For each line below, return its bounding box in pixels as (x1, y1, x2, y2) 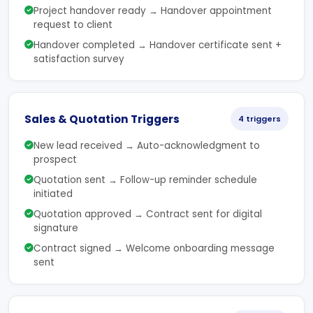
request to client (34, 18, 112, 31)
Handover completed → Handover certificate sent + (34, 38, 282, 52)
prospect (34, 153, 77, 166)
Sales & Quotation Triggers (24, 111, 180, 126)
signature (34, 221, 78, 235)
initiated (34, 187, 73, 201)
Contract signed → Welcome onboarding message (34, 242, 275, 255)
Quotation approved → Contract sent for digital (34, 208, 262, 221)
